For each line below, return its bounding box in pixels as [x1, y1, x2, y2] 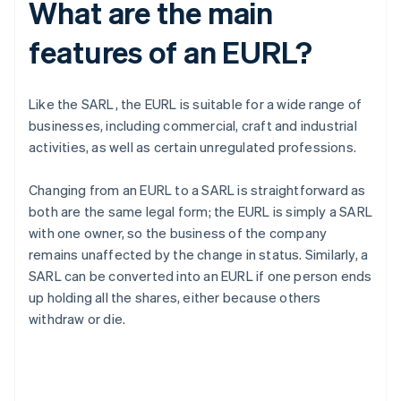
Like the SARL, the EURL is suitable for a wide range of [29, 95, 363, 114]
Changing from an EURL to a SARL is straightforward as [29, 181, 366, 200]
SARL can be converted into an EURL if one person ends [29, 267, 372, 286]
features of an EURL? [29, 32, 312, 72]
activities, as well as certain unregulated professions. [29, 138, 357, 157]
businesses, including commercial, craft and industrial [29, 116, 357, 135]
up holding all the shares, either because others [29, 288, 321, 307]
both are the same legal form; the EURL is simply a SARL [29, 202, 373, 221]
